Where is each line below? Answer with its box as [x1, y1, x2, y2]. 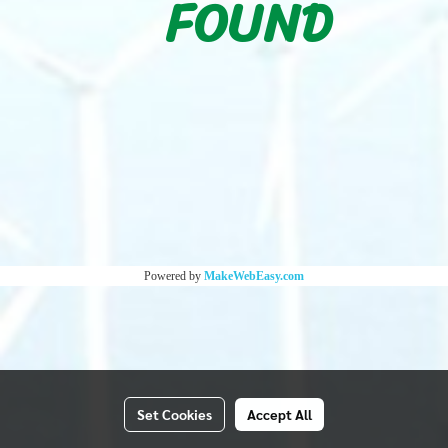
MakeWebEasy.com [204, 269, 304, 283]
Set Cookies [137, 405, 212, 423]
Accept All [247, 405, 312, 423]
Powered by [144, 269, 204, 283]
